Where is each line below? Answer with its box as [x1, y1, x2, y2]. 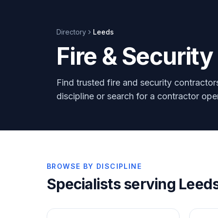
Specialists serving [47, 175, 179, 193]
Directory [56, 28, 86, 36]
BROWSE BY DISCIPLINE [47, 162, 142, 170]
